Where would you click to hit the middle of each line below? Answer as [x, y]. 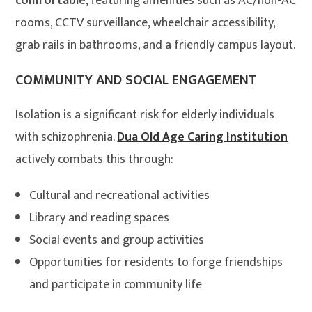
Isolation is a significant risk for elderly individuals [145, 115]
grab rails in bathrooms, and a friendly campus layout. [156, 46]
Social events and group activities [117, 241]
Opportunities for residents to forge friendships [156, 263]
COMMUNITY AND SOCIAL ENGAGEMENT [136, 80]
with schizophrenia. [67, 138]
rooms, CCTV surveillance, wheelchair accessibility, [146, 23]
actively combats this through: [95, 160]
